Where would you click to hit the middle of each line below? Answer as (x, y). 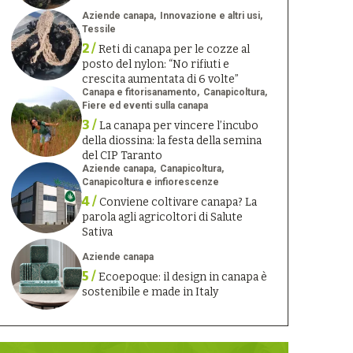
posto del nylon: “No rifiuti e (155, 65)
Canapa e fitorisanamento (139, 93)
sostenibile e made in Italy (150, 292)
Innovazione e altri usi (210, 16)
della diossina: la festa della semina (171, 141)
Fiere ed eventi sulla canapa (145, 106)
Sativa (97, 232)
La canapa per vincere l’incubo (178, 126)
